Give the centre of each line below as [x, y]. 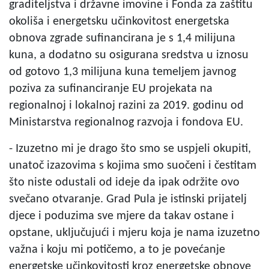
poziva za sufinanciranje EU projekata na [111, 89]
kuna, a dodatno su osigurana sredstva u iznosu [129, 55]
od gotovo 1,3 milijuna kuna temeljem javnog [122, 72]
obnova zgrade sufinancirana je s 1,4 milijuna [122, 38]
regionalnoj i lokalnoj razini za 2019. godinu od [126, 106]
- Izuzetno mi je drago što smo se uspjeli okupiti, [130, 149]
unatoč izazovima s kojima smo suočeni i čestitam [133, 166]
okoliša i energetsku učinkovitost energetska [119, 22]
